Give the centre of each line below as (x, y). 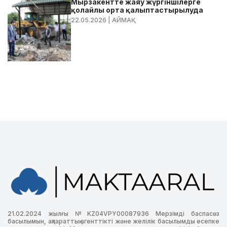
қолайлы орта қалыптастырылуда (137, 10)
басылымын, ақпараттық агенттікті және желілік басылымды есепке (113, 221)
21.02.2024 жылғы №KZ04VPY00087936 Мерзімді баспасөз (113, 214)
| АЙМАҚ (121, 20)
